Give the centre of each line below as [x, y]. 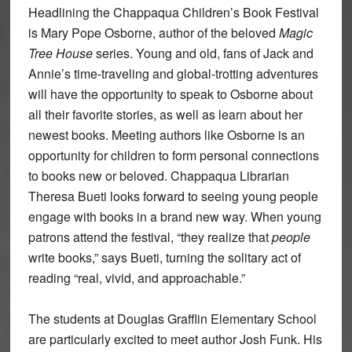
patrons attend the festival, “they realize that [150, 237]
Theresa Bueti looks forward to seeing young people [173, 196]
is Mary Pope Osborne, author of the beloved [153, 33]
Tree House [62, 53]
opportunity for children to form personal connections [173, 156]
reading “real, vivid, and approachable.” [136, 278]
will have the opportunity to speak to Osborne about [170, 94]
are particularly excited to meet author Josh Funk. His [175, 339]
